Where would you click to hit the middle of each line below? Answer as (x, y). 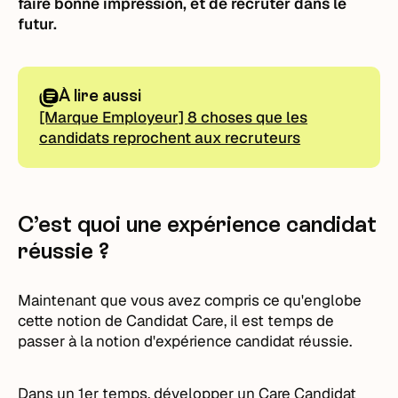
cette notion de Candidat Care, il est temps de (176, 320)
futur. (38, 24)
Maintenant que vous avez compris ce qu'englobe (190, 300)
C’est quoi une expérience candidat (198, 223)
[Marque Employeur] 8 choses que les (174, 117)
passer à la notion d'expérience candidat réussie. (185, 341)
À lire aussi (100, 95)
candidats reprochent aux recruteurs (170, 137)
